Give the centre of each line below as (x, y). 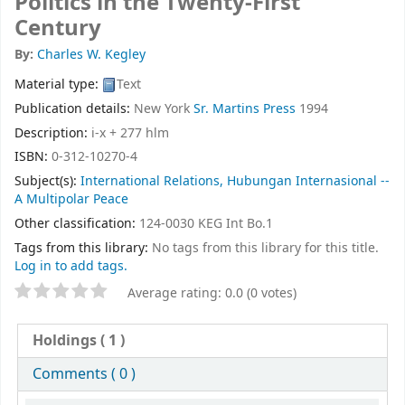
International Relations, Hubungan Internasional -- (235, 182)
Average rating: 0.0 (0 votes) (212, 293)
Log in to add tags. (71, 266)
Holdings (65, 340)
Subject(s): (47, 182)
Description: (53, 133)
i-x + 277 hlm (130, 133)
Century (58, 28)
